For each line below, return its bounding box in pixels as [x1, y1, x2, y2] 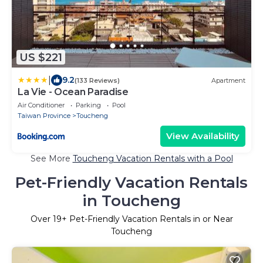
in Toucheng [82, 191, 181, 211]
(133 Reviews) [75, 76, 120, 85]
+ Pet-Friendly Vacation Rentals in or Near [61, 214, 233, 225]
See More [30, 153, 73, 164]
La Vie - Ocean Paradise [18, 86, 129, 98]
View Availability [166, 130, 240, 142]
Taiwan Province [18, 112, 70, 120]
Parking [76, 101, 101, 110]
